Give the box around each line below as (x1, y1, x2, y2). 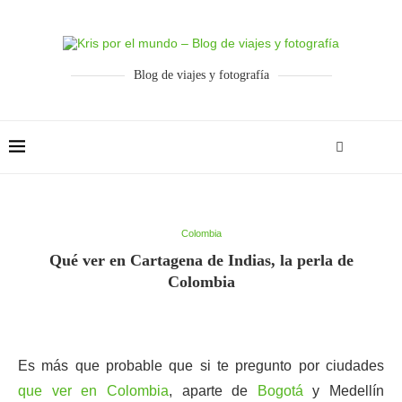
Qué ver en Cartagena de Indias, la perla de (48, 251, 354, 269)
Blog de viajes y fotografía (133, 68, 269, 82)
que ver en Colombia (18, 383, 169, 398)
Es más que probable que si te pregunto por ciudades (18, 358, 384, 373)
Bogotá (257, 383, 303, 398)
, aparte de (168, 383, 258, 398)
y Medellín (302, 383, 384, 398)
